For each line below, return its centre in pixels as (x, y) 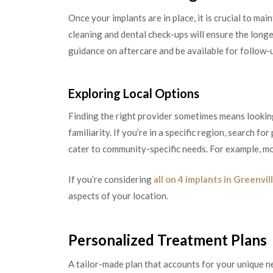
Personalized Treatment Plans (168, 240)
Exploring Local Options (134, 94)
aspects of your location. (118, 195)
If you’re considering (111, 179)
